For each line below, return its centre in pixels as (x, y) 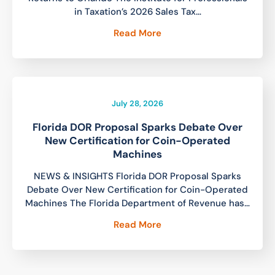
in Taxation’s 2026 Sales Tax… (137, 11)
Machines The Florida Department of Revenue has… (137, 203)
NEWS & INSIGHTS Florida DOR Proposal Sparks (137, 176)
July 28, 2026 (137, 103)
